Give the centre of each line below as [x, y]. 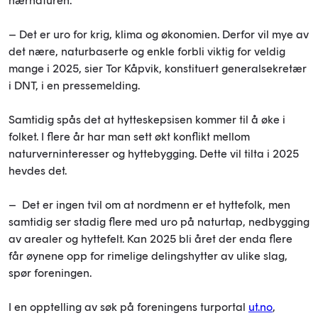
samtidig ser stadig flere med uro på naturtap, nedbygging [159, 221]
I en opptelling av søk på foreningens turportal [128, 307]
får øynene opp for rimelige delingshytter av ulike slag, [148, 256]
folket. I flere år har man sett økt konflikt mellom [129, 136]
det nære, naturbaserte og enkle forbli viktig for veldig [147, 51]
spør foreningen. [50, 273]
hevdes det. [38, 170]
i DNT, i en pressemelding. [77, 85]
